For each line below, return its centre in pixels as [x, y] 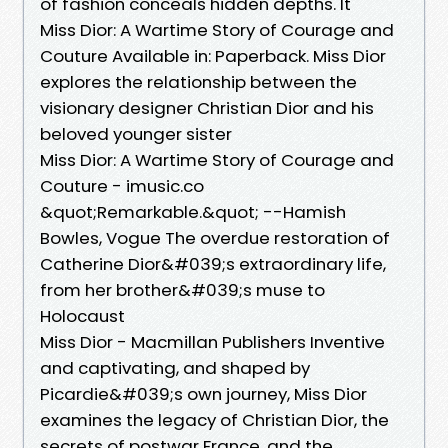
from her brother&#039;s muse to [182, 289]
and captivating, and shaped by [175, 367]
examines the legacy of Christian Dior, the [214, 419]
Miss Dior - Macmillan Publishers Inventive [212, 341]
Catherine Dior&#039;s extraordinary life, [213, 263]
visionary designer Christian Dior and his [207, 107]
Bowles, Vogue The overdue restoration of [215, 237]
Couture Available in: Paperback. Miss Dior [213, 55]
